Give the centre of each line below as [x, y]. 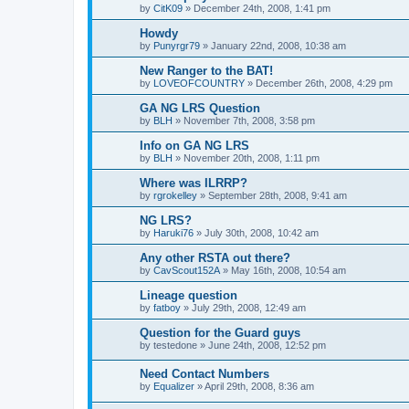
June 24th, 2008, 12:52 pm [267, 345]
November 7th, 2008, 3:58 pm [249, 120]
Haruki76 [173, 232]
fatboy [167, 307]
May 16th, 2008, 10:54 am [288, 270]
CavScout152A [187, 270]
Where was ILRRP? [194, 183]
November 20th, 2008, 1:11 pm [252, 157]
